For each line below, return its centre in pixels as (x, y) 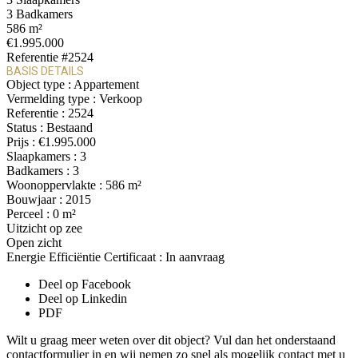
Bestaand (70, 127)
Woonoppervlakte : (56, 185)
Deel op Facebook (85, 284)
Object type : (40, 84)
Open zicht (34, 242)
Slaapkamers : (43, 156)
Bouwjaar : (36, 199)
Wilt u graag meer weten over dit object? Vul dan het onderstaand (171, 340)
